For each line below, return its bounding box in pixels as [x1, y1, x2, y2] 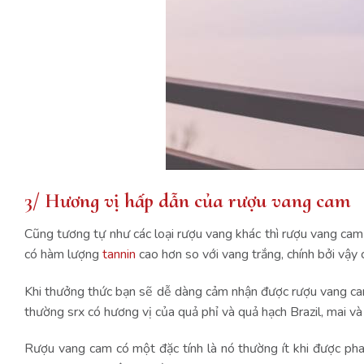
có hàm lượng [24, 245, 102, 263]
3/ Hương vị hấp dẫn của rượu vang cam [24, 188, 355, 213]
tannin [102, 245, 136, 263]
